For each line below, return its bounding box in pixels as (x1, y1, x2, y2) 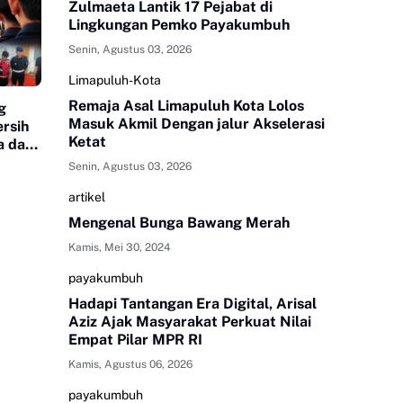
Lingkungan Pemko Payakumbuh (68, 16, 290, 34)
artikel (68, 190, 105, 205)
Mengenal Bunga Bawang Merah (68, 214, 290, 232)
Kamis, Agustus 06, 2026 (68, 358, 193, 372)
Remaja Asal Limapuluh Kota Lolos (68, 97, 304, 115)
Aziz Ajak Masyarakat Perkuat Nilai (68, 313, 311, 331)
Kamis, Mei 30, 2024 (68, 241, 171, 255)
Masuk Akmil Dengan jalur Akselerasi (68, 115, 325, 133)
